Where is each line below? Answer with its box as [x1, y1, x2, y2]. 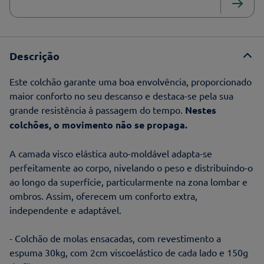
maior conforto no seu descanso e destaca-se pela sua [9, 89, 233, 101]
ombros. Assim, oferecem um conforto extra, [9, 189, 197, 202]
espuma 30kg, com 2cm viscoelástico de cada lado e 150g [9, 246, 248, 258]
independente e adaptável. [9, 203, 121, 216]
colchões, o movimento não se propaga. [9, 118, 187, 131]
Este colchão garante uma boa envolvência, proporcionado [9, 75, 252, 87]
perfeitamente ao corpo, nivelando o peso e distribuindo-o [9, 161, 253, 173]
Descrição [9, 48, 60, 62]
